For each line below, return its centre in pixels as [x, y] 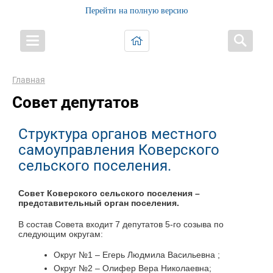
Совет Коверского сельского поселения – [109, 193]
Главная [29, 80]
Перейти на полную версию [136, 11]
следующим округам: [61, 234]
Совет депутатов [76, 102]
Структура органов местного [118, 134]
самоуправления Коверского [119, 150]
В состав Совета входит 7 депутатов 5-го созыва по [121, 224]
